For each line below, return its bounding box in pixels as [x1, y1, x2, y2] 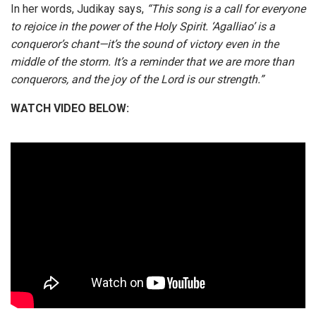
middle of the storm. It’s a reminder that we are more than [11, 55, 294, 68]
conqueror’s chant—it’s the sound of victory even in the [11, 37, 279, 51]
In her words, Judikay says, [11, 2, 147, 16]
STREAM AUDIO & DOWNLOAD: [11, 296, 174, 310]
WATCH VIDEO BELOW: [11, 102, 129, 115]
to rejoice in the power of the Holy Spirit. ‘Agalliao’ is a [11, 20, 275, 33]
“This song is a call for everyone [147, 2, 305, 16]
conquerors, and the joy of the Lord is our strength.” [11, 73, 264, 86]
